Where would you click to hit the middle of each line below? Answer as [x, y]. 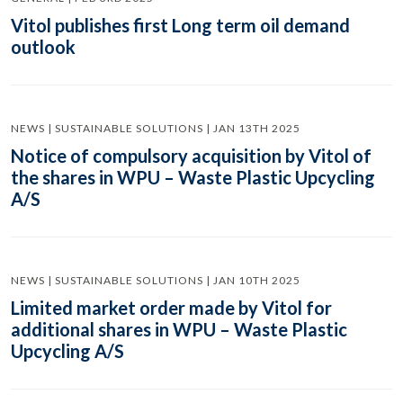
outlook [43, 47]
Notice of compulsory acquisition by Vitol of [191, 156]
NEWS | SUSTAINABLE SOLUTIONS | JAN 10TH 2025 [156, 280]
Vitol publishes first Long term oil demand [180, 25]
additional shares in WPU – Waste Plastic [179, 329]
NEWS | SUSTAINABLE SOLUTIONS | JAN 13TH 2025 [156, 128]
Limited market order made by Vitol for [171, 308]
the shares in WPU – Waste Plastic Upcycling [193, 177]
